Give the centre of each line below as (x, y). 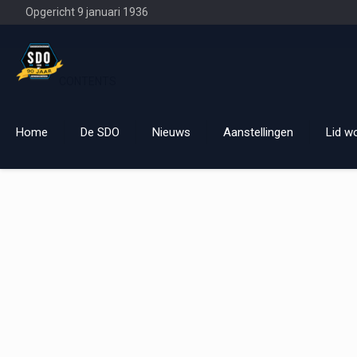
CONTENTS (88, 81)
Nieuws (171, 132)
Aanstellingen (258, 132)
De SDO (100, 132)
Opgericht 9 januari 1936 (87, 12)
